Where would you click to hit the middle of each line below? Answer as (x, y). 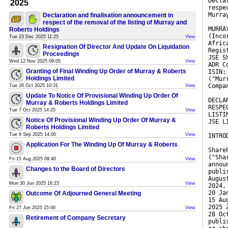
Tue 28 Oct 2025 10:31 (34, 85)
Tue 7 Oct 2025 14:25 (32, 110)
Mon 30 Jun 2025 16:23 (34, 183)
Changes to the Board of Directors (76, 169)
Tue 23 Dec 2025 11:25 (34, 37)
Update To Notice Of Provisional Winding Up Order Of (102, 96)
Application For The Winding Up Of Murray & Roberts (102, 145)
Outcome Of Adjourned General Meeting (83, 193)
